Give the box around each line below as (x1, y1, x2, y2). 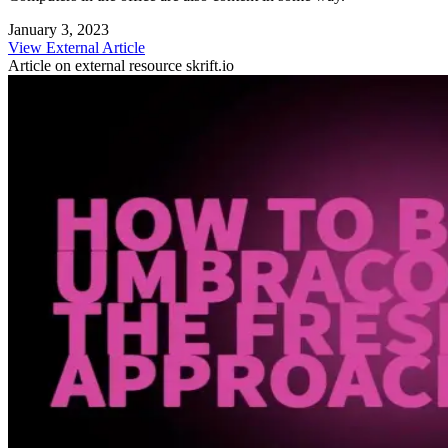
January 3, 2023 (8, 21, 109, 39)
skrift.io (186, 57, 234, 75)
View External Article (8, 39, 145, 57)
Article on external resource (8, 57, 186, 75)
